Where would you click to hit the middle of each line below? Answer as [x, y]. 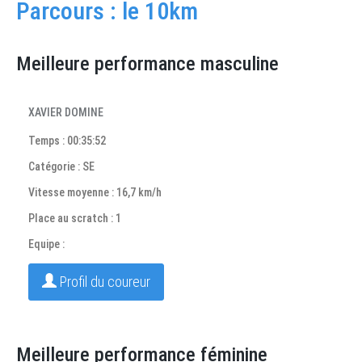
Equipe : [46, 244]
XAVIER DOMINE [66, 112]
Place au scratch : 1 [75, 218]
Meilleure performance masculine [147, 64]
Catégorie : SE [61, 166]
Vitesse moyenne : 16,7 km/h [95, 192]
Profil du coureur [103, 282]
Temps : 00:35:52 [67, 141]
